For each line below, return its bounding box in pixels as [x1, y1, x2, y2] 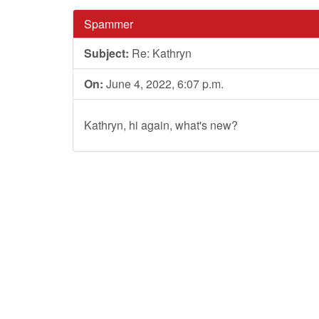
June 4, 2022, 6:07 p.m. [103, 75, 224, 92]
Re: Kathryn [129, 45, 192, 61]
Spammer [84, 16, 133, 32]
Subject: [84, 45, 129, 61]
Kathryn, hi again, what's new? [84, 117, 238, 133]
